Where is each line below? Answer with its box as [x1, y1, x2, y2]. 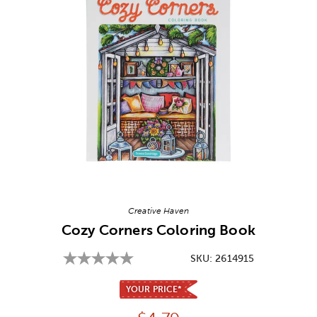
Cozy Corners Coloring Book [62, 222, 255, 238]
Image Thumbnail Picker [62, 171, 240, 188]
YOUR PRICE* [125, 283, 183, 294]
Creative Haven [127, 206, 190, 216]
